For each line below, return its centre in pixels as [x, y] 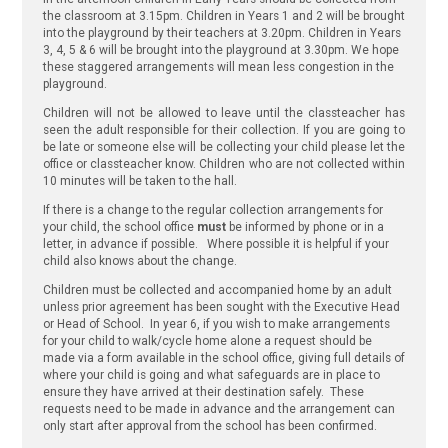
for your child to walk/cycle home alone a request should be [207, 340]
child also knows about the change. [139, 261]
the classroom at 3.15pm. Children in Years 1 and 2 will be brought [223, 16]
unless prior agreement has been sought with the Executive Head [221, 306]
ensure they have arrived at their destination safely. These [203, 391]
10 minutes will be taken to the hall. [139, 181]
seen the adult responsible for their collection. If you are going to [224, 130]
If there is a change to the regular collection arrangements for [212, 210]
